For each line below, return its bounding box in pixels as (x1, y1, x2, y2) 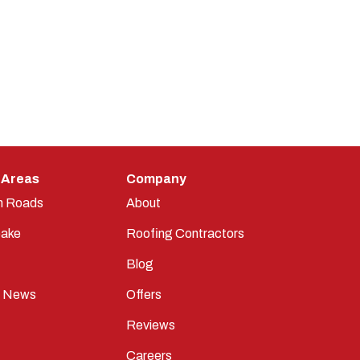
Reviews (125, 318, 175, 332)
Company (125, 172, 186, 186)
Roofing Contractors (125, 227, 244, 240)
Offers (125, 288, 162, 301)
